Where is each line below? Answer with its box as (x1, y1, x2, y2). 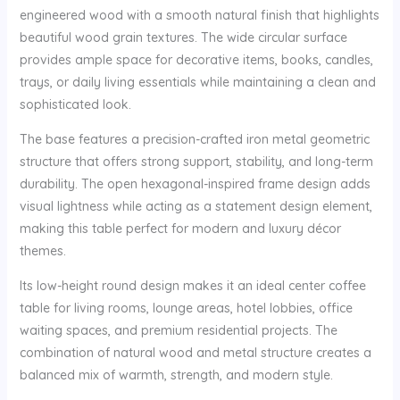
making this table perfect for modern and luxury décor (19, 221, 341, 237)
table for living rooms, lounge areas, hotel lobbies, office (19, 300, 353, 317)
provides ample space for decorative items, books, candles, (19, 52, 373, 69)
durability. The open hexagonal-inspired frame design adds (19, 176, 371, 193)
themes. (19, 243, 66, 260)
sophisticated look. (19, 96, 131, 113)
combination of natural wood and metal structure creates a (19, 345, 371, 362)
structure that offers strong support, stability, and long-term (19, 154, 373, 171)
